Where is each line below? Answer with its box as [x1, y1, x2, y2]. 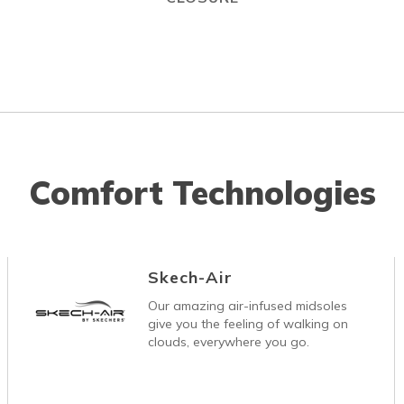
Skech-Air [148, 266, 234, 288]
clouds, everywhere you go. [148, 333, 310, 350]
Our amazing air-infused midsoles [148, 297, 348, 314]
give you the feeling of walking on [148, 315, 349, 332]
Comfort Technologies [28, 171, 376, 213]
